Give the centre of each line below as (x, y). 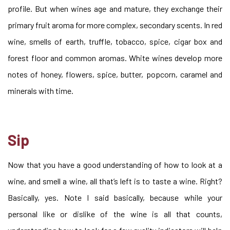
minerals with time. (41, 91)
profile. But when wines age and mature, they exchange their (115, 8)
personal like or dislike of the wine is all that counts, (115, 214)
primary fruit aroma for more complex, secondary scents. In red (115, 25)
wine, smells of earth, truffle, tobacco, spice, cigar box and (115, 41)
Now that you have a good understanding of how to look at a (115, 165)
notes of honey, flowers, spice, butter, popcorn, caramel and (115, 74)
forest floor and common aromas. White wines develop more (115, 58)
